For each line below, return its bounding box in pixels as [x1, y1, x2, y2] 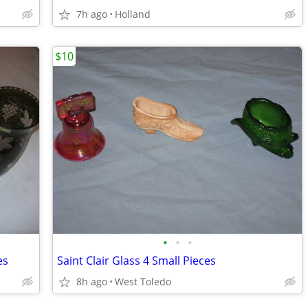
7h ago [76, 8, 107, 21]
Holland [115, 8, 151, 21]
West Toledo [115, 275, 171, 288]
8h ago [76, 275, 107, 288]
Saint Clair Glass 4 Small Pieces [57, 253, 216, 268]
